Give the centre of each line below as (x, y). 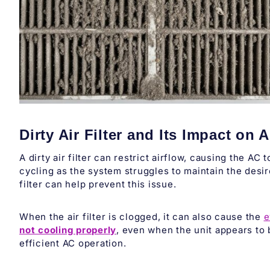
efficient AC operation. (73, 243)
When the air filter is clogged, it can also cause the (142, 216)
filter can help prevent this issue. (98, 184)
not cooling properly (68, 230)
